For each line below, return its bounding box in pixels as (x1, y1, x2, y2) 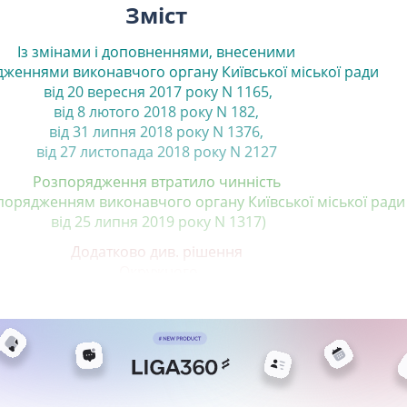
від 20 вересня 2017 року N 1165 (40, 81, 269, 102)
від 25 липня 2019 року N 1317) (46, 211, 266, 232)
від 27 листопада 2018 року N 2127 (35, 141, 277, 162)
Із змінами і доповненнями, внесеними (17, 41, 295, 62)
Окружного (114, 261, 198, 282)
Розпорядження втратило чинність (32, 171, 281, 192)
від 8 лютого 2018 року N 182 (54, 101, 255, 122)
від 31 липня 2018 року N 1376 (49, 121, 260, 142)
